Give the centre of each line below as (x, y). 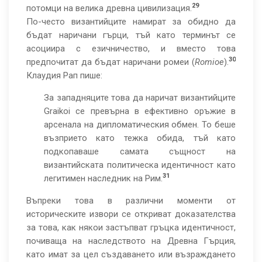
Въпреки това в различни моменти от (131, 201)
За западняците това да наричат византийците (140, 98)
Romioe (209, 62)
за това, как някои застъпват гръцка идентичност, (131, 227)
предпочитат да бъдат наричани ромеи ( (111, 62)
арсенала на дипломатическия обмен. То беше (140, 125)
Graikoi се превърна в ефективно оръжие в (140, 111)
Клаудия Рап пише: (64, 75)
